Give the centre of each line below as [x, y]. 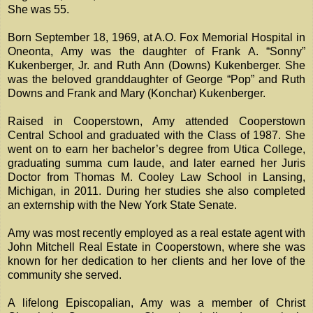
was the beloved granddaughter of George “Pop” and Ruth [156, 80]
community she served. [65, 275]
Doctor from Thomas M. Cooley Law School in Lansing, [156, 177]
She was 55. [38, 10]
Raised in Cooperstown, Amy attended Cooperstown [156, 122]
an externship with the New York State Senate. [122, 205]
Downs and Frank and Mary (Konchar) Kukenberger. [137, 94]
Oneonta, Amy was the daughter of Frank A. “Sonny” [156, 52]
